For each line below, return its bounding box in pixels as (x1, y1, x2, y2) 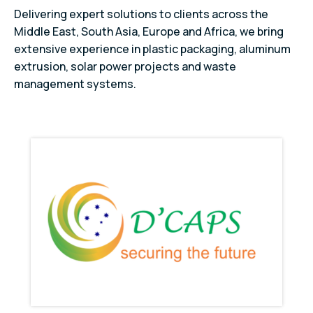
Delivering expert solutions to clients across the (14, 6, 268, 22)
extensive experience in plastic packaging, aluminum (14, 41, 291, 57)
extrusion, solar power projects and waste (14, 59, 236, 74)
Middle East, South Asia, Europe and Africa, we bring (14, 24, 284, 39)
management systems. (14, 76, 136, 92)
